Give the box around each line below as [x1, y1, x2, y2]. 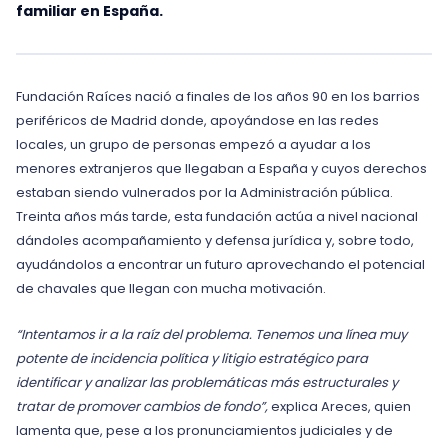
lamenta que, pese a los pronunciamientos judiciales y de [16, 421, 393, 440]
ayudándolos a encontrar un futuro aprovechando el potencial [16, 255, 425, 274]
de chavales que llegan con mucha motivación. [16, 279, 326, 298]
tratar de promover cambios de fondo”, [16, 397, 268, 416]
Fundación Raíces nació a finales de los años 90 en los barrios [16, 87, 420, 106]
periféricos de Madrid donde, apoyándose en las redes [16, 111, 379, 130]
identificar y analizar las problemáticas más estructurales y [16, 373, 398, 392]
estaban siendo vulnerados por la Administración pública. [16, 183, 393, 202]
